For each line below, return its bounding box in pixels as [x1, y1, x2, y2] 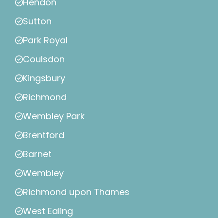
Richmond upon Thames [23, 186, 129, 199]
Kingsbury [23, 72, 65, 85]
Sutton [23, 15, 52, 28]
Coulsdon [23, 53, 65, 66]
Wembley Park [23, 110, 85, 123]
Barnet [23, 148, 52, 161]
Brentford [23, 129, 64, 142]
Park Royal [23, 34, 68, 47]
